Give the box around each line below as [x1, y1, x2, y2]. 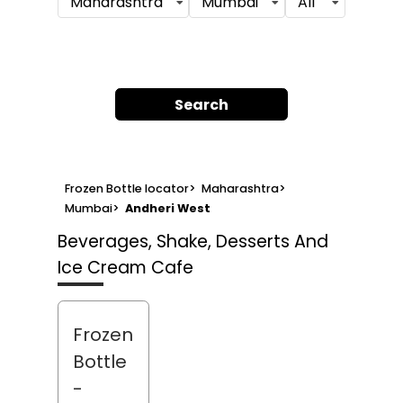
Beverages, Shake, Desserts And [58, 228, 328, 254]
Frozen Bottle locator [65, 181, 189, 197]
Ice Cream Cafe [58, 255, 193, 280]
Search [175, 94, 228, 115]
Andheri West [125, 201, 211, 217]
